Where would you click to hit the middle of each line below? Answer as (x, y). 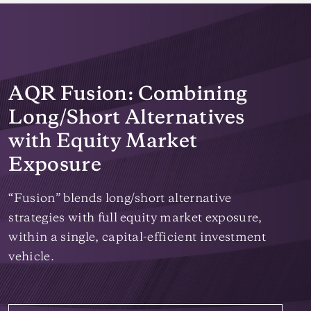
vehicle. (31, 257)
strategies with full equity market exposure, (135, 218)
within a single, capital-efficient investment (137, 237)
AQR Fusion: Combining (128, 95)
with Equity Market (103, 142)
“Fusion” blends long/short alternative (120, 199)
